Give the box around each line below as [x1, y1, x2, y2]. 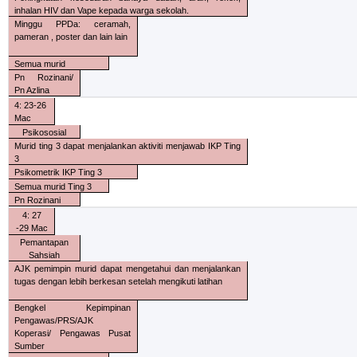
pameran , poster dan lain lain [14, 32, 128, 42]
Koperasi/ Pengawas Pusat [14, 328, 131, 339]
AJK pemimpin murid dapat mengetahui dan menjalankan [14, 264, 241, 274]
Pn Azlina [14, 85, 50, 96]
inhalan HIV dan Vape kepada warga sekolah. [14, 6, 190, 16]
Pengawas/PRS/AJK [14, 316, 94, 326]
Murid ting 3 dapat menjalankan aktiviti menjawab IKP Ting [14, 141, 241, 151]
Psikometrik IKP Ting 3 [14, 167, 103, 178]
